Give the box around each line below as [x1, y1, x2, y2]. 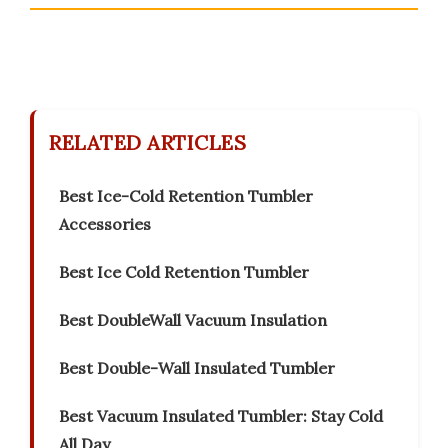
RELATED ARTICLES [49, 130, 246, 156]
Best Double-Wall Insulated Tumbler [59, 358, 335, 379]
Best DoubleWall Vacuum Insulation [59, 310, 327, 331]
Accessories [59, 214, 151, 235]
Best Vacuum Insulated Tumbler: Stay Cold [59, 406, 383, 427]
